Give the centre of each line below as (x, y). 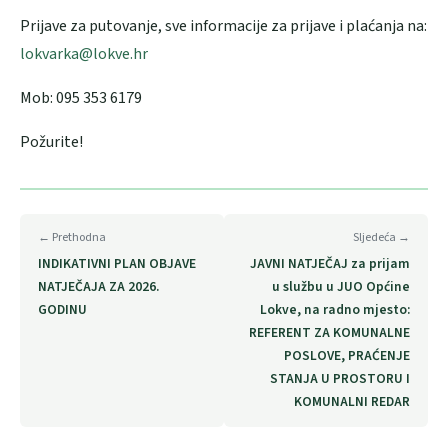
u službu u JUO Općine (341, 286)
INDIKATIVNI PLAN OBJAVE (117, 263)
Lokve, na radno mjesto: (335, 309)
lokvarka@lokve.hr (84, 53)
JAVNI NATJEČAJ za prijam (330, 263)
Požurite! (51, 141)
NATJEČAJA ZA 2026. (98, 286)
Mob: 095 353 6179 (82, 97)
